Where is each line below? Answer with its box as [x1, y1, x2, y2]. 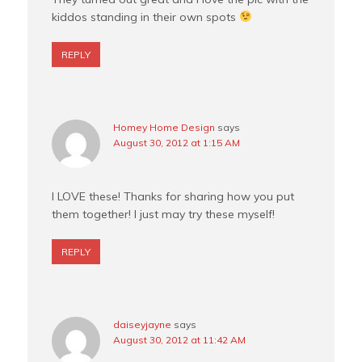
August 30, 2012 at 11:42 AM [113, 334, 246, 347]
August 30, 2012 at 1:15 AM [113, 137, 241, 149]
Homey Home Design [113, 121, 216, 134]
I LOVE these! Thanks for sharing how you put [52, 189, 295, 204]
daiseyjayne [113, 318, 172, 331]
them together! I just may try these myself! [52, 207, 276, 222]
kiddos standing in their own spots [52, 10, 240, 25]
